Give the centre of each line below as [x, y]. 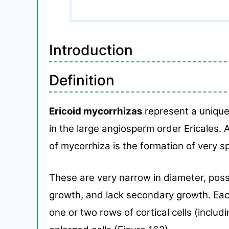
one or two [74, 213]
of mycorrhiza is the [95, 146]
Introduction [91, 50]
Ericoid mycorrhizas [96, 111]
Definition [82, 80]
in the [63, 128]
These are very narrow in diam [117, 178]
